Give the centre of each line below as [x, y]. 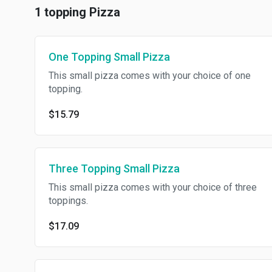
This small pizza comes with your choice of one [150, 76]
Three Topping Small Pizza [114, 168]
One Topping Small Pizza [109, 57]
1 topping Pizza [77, 12]
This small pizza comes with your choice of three [153, 187]
